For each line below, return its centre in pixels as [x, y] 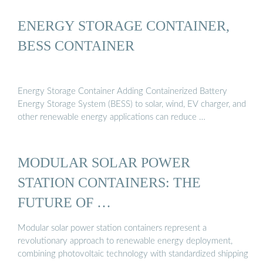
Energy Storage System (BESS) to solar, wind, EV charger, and [132, 104]
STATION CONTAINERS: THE [109, 183]
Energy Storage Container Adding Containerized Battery [122, 91]
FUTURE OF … [64, 203]
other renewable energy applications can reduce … [112, 117]
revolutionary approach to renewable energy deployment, [125, 241]
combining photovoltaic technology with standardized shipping [133, 254]
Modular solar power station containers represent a [112, 228]
